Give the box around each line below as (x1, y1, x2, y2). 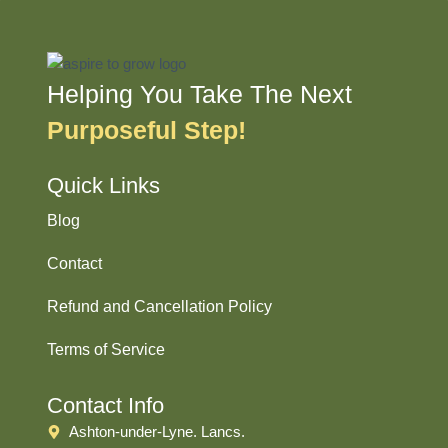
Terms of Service (46, 341, 165, 359)
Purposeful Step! (46, 116, 246, 145)
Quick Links (46, 173, 160, 199)
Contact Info (46, 393, 164, 419)
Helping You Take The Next (46, 80, 352, 109)
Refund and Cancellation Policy (46, 298, 272, 316)
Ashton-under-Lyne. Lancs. (69, 423, 246, 441)
